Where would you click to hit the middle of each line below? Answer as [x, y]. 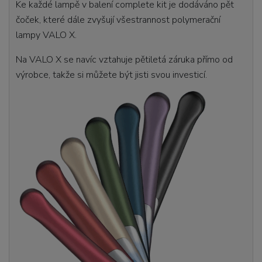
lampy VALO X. [48, 35]
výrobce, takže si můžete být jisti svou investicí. [112, 75]
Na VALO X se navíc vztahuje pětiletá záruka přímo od [125, 60]
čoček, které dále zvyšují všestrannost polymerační [118, 20]
